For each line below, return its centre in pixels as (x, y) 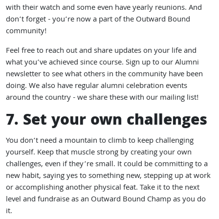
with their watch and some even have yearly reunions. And (104, 8)
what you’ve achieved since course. (66, 63)
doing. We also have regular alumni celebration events (97, 87)
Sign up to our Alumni (162, 63)
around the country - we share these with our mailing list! (102, 98)
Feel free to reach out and (50, 51)
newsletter (23, 75)
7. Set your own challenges (107, 121)
